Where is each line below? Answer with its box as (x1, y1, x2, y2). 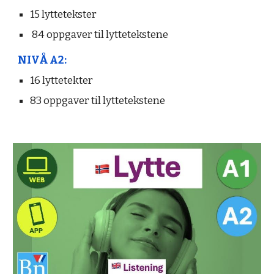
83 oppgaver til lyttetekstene (30, 94, 166, 107)
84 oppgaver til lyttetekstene (30, 28, 169, 41)
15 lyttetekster (30, 8, 97, 21)
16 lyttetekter (30, 74, 94, 87)
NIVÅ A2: (18, 54, 67, 67)
